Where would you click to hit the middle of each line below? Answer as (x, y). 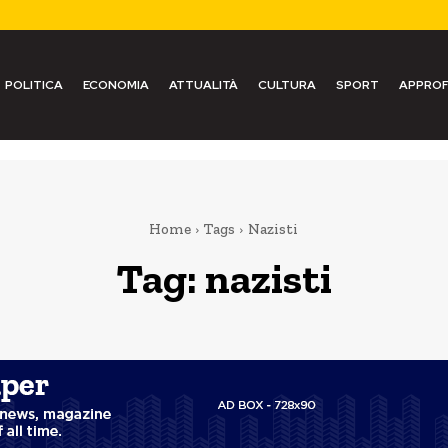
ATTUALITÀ (203, 85)
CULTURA (286, 85)
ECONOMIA (115, 85)
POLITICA (33, 85)
